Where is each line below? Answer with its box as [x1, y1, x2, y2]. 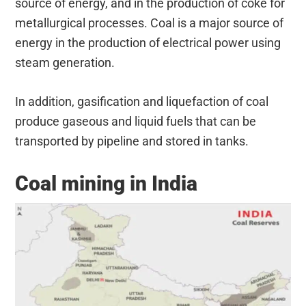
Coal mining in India [15, 171, 198, 195]
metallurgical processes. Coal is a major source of [15, 15, 284, 30]
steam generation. [15, 55, 115, 70]
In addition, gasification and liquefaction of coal [15, 94, 269, 109]
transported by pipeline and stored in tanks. [15, 133, 249, 148]
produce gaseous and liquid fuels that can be [15, 113, 257, 128]
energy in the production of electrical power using [15, 35, 281, 50]
